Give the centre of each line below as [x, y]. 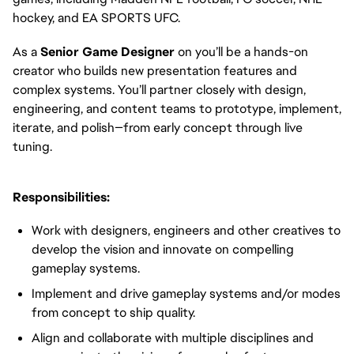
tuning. [34, 146]
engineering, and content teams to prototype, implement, [177, 108]
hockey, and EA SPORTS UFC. [96, 18]
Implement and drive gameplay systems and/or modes [186, 294]
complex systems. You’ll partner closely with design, [159, 89]
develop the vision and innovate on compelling [163, 250]
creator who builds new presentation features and [155, 70]
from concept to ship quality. [113, 313]
